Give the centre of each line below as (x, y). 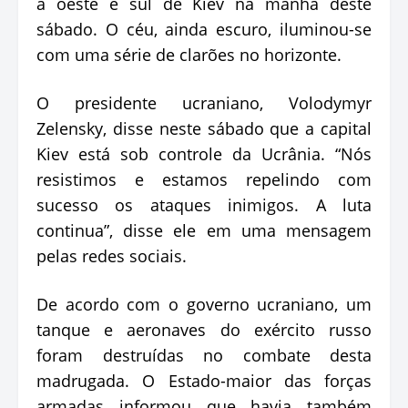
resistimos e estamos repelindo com (204, 179)
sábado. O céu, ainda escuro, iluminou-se (204, 29)
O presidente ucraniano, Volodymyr (204, 102)
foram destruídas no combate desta (204, 355)
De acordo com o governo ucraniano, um (204, 304)
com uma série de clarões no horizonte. (189, 54)
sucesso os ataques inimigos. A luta (204, 204)
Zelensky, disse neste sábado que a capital (204, 128)
